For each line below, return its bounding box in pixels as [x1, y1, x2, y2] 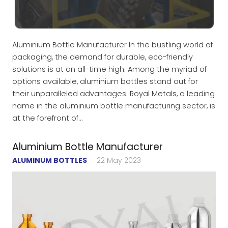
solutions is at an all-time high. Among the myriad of [12, 64, 207, 74]
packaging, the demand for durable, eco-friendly [12, 51, 193, 62]
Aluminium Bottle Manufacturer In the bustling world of [12, 39, 213, 50]
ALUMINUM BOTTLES [12, 155, 87, 165]
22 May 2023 [97, 155, 141, 165]
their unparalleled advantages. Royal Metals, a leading [12, 88, 215, 99]
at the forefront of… [12, 112, 82, 123]
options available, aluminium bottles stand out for [12, 76, 198, 87]
